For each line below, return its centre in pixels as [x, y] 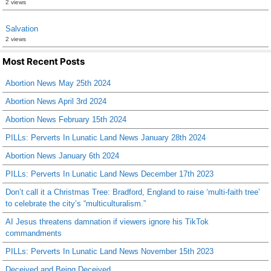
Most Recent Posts [44, 61]
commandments [34, 233]
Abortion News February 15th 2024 [66, 119]
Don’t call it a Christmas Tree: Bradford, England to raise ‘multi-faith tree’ [133, 192]
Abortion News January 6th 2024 [62, 155]
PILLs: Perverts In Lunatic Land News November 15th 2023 [109, 251]
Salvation [22, 28]
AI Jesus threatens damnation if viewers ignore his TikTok [107, 221]
